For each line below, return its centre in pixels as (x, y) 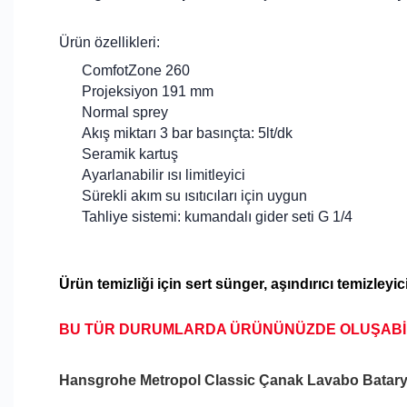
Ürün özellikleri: (109, 42)
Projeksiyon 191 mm (148, 91)
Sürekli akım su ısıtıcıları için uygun (194, 196)
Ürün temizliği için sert (135, 284)
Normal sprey (125, 112)
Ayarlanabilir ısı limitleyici (164, 175)
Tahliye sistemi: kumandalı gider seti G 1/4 (217, 217)
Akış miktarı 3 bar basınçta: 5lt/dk (187, 133)
